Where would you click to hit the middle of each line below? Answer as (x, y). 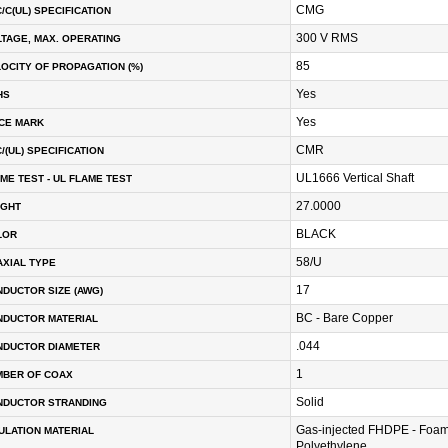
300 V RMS (327, 38)
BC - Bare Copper (344, 318)
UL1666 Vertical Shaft (355, 178)
